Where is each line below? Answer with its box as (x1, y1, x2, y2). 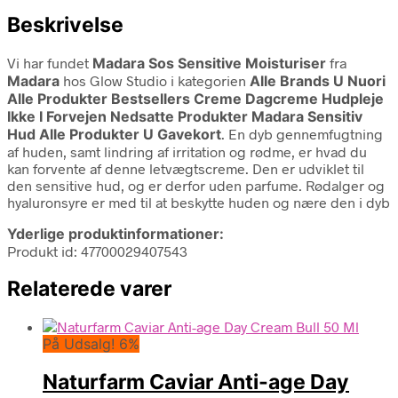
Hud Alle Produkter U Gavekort (7, 124, 221, 143)
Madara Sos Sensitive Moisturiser (92, 53, 326, 72)
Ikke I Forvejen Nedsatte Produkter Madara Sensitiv (7, 107, 362, 125)
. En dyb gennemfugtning (221, 124, 383, 142)
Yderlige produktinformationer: (7, 224, 224, 243)
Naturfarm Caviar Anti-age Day (43, 370, 349, 395)
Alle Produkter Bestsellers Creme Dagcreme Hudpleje (7, 89, 384, 107)
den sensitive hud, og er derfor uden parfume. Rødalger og (7, 176, 385, 194)
